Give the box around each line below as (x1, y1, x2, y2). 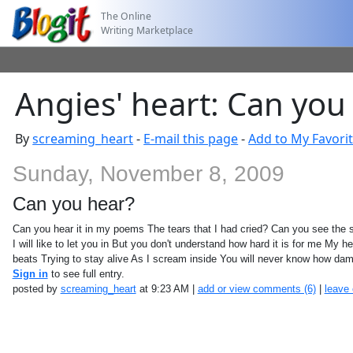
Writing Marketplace (101, 23, 194, 37)
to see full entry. (47, 268, 124, 280)
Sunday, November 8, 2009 (12, 162, 284, 186)
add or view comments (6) (197, 283, 316, 295)
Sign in (12, 268, 48, 280)
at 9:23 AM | (136, 283, 198, 295)
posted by (12, 283, 61, 295)
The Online (101, 9, 152, 23)
